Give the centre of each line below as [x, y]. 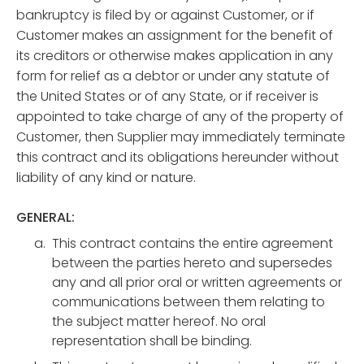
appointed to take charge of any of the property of [180, 117]
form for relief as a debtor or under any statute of [173, 76]
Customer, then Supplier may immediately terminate [181, 137]
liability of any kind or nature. [106, 178]
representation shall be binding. [152, 341]
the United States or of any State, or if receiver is [167, 96]
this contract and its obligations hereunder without [178, 157]
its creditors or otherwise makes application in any [175, 56]
